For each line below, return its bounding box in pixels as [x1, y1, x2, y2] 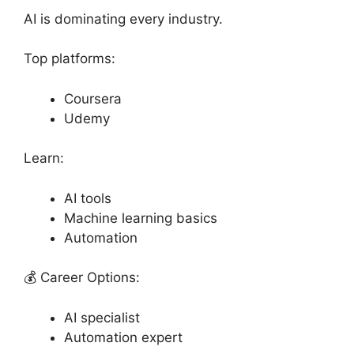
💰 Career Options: [24, 269, 140, 285]
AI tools [64, 190, 111, 206]
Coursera [64, 90, 122, 107]
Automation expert [64, 329, 183, 345]
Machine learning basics [64, 209, 217, 226]
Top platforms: [24, 51, 115, 66]
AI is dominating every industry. [24, 10, 223, 27]
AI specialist [64, 309, 140, 326]
